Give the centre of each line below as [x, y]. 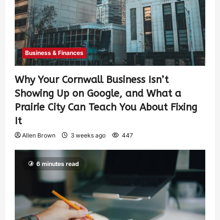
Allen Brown [39, 136]
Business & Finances [54, 53]
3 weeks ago [88, 136]
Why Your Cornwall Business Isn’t [92, 80]
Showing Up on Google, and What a [98, 94]
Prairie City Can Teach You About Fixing [106, 108]
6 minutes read [58, 164]
